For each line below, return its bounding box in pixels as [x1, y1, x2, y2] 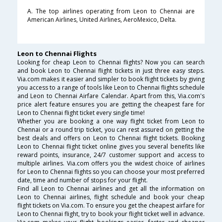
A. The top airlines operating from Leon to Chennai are [27, 7, 195, 16]
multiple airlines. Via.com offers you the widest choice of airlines [17, 159, 205, 168]
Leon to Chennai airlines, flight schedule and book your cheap [17, 193, 205, 202]
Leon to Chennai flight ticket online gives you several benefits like [17, 142, 205, 151]
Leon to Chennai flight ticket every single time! [17, 109, 145, 117]
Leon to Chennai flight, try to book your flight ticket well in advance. [17, 210, 205, 219]
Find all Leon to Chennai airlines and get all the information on [17, 184, 205, 193]
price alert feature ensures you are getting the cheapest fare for [17, 100, 205, 109]
